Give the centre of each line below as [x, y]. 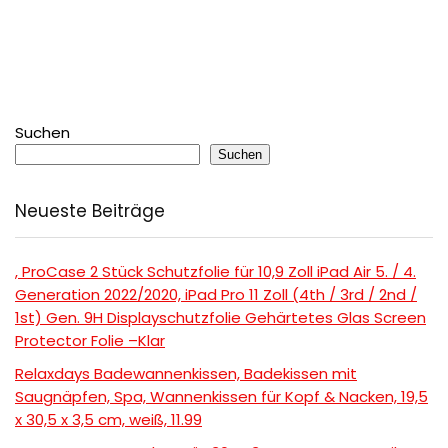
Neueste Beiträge [90, 211]
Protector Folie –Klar [90, 341]
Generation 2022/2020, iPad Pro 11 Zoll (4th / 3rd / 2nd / [216, 295]
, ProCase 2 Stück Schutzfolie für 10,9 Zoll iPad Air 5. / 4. [215, 272]
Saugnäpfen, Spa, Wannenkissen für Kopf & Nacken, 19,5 [221, 397]
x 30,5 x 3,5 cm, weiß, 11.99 [108, 420]
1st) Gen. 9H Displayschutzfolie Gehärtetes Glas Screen [220, 318]
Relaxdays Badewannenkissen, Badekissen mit [186, 374]
